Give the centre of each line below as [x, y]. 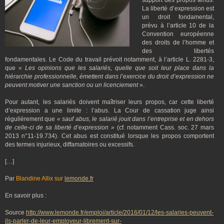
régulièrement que [30, 119]
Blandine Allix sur [40, 178]
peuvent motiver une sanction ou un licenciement [72, 85]
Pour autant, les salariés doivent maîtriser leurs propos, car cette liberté [109, 102]
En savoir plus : [26, 195]
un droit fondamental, [178, 17]
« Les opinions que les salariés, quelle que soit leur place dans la [116, 68]
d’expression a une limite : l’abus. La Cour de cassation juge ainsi [109, 110]
